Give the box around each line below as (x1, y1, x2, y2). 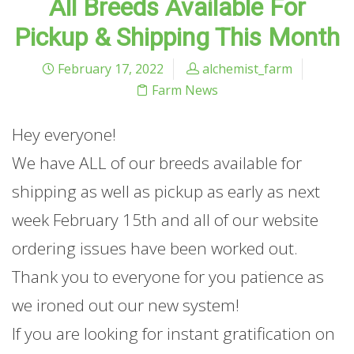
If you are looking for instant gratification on (12, 322, 335, 345)
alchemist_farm (202, 60, 292, 78)
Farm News (152, 81, 218, 100)
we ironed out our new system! (12, 294, 239, 317)
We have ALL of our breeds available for (12, 152, 302, 175)
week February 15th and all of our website (12, 209, 318, 232)
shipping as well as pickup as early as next (12, 180, 320, 203)
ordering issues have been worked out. (12, 237, 298, 260)
